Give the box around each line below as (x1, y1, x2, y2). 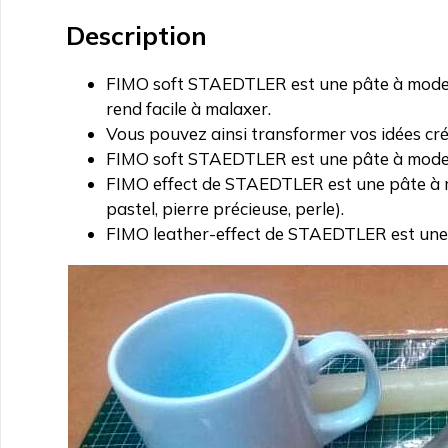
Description (66, 19, 207, 52)
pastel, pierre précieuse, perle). (106, 198, 344, 220)
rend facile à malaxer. (106, 98, 271, 120)
